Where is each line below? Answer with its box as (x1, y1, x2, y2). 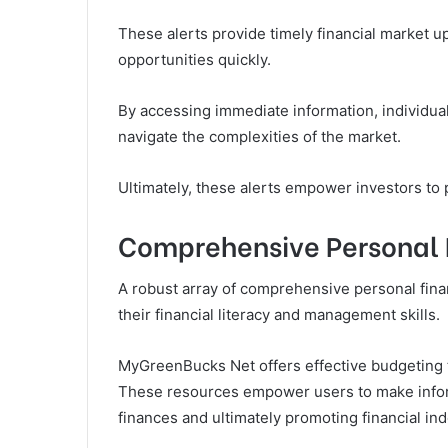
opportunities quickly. (118, 49, 271, 69)
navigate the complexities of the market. (118, 126, 401, 146)
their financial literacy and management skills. (118, 305, 440, 325)
